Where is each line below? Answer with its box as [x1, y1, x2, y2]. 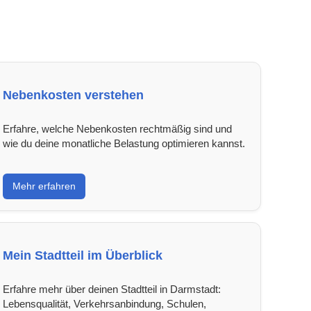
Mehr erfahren [12, 180, 76, 192]
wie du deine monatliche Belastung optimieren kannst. [2, 137, 245, 149]
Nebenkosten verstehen [2, 87, 144, 102]
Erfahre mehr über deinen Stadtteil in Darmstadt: [2, 283, 221, 295]
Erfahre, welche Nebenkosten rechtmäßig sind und [2, 122, 232, 135]
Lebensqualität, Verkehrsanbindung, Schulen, [2, 297, 206, 310]
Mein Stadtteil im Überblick [2, 248, 162, 262]
